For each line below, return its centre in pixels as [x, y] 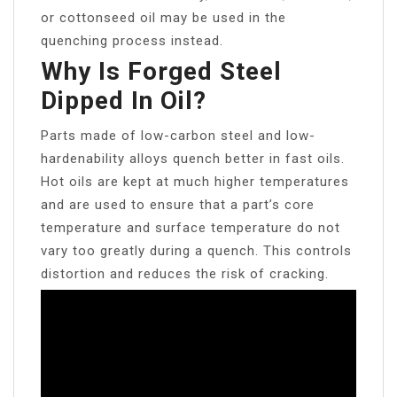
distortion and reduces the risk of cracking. [185, 273]
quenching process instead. [132, 40]
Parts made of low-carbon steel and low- [178, 135]
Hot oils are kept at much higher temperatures [195, 181]
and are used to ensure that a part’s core [178, 204]
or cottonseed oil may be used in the [163, 17]
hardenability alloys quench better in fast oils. [193, 158]
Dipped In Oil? [124, 100]
